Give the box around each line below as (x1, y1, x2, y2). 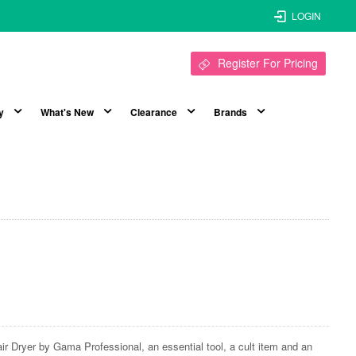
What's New (40, 105, 94, 120)
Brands (213, 105, 247, 120)
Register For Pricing (217, 55, 318, 71)
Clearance (130, 105, 177, 120)
